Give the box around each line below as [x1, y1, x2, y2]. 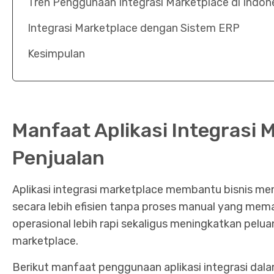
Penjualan [12, 146, 105, 170]
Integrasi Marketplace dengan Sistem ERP [28, 21, 240, 35]
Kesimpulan [28, 47, 85, 61]
